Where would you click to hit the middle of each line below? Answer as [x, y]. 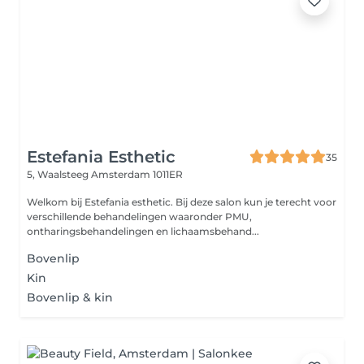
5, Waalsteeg [59, 174]
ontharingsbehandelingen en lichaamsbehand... [143, 231]
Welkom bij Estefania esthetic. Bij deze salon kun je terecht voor [182, 202]
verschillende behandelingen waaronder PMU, [139, 217]
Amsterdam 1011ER [137, 174]
